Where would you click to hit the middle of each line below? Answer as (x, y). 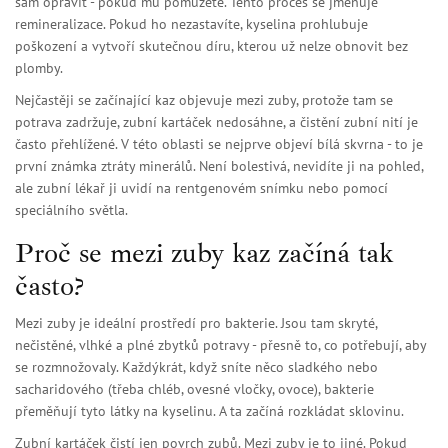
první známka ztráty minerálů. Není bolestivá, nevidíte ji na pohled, (219, 166)
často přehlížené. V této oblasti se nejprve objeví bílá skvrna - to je (219, 144)
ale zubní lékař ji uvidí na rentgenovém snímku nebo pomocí (201, 188)
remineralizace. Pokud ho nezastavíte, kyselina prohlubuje (191, 24)
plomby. (39, 68)
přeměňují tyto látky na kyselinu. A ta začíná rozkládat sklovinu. (209, 411)
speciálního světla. (71, 210)
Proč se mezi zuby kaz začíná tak (204, 253)
